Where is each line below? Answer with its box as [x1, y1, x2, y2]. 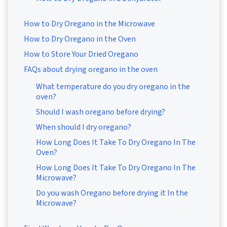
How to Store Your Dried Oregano [24, 48, 138, 60]
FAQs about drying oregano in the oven [24, 63, 158, 75]
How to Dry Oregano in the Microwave [24, 18, 155, 29]
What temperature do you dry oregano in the [36, 81, 190, 92]
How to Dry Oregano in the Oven [24, 33, 136, 45]
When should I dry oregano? [36, 121, 131, 133]
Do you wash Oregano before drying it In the [36, 187, 188, 199]
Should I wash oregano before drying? [36, 106, 165, 118]
